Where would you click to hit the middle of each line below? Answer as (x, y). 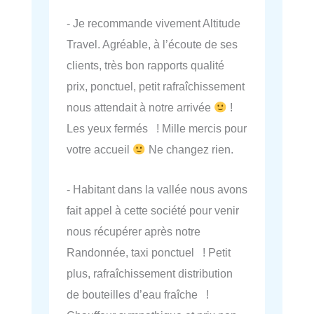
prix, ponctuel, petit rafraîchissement (156, 87)
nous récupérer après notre (134, 231)
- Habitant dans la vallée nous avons (157, 189)
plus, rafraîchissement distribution (150, 273)
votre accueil (100, 150)
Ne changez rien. (189, 150)
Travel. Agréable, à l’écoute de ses (152, 45)
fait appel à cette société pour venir (153, 210)
